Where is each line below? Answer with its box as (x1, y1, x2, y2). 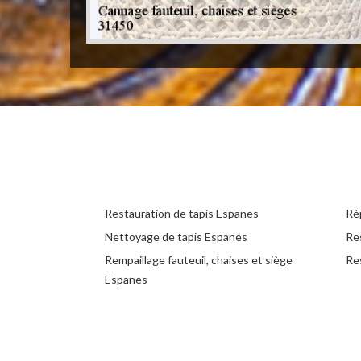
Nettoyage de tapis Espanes (105, 230, 247, 244)
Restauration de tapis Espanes (105, 206, 259, 221)
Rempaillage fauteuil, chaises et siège (105, 253, 293, 268)
